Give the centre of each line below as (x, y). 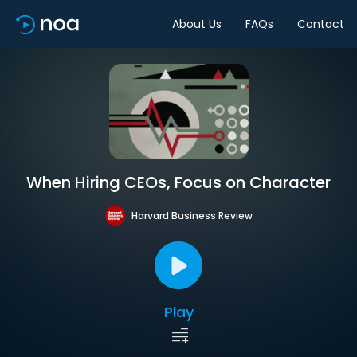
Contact (321, 24)
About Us (197, 24)
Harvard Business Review (192, 215)
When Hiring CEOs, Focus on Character (178, 182)
